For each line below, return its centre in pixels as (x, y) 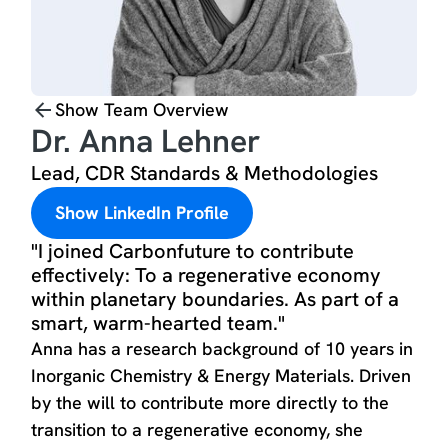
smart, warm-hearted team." (158, 323)
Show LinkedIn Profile (142, 212)
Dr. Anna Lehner (146, 141)
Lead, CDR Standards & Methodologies (205, 173)
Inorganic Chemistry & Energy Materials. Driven (221, 375)
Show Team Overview (142, 109)
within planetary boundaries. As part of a (215, 299)
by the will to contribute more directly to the (210, 402)
